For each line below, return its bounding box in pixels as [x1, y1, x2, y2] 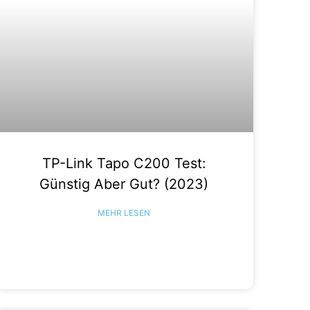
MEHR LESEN [98, 207, 151, 218]
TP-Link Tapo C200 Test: [42, 154, 206, 172]
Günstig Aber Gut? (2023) [39, 175, 209, 192]
